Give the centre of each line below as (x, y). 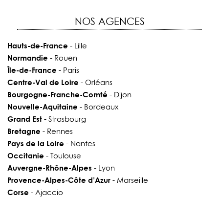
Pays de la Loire (36, 143)
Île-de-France (32, 70)
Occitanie (26, 156)
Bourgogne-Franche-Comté (57, 95)
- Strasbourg (64, 119)
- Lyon (103, 168)
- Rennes (57, 131)
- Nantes (80, 144)
